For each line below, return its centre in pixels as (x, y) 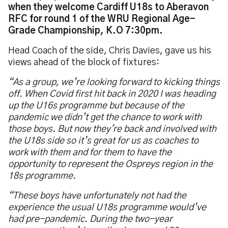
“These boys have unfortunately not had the (97, 196)
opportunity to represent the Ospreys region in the (110, 164)
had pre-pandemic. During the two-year (90, 219)
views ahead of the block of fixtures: (86, 63)
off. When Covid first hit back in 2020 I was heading (112, 94)
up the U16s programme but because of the (96, 106)
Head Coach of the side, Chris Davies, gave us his (110, 51)
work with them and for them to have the (90, 153)
